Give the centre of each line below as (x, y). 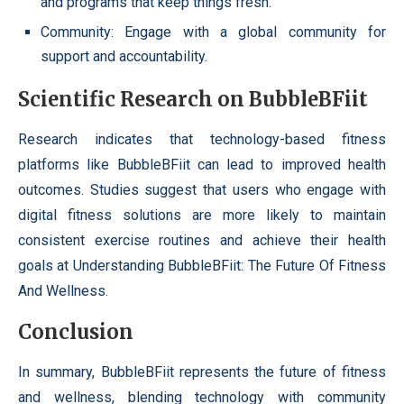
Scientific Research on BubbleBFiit (193, 99)
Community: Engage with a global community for (213, 32)
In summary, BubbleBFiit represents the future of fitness (202, 372)
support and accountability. (124, 56)
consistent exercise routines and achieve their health (202, 240)
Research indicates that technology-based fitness (202, 139)
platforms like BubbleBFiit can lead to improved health (202, 165)
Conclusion (76, 332)
